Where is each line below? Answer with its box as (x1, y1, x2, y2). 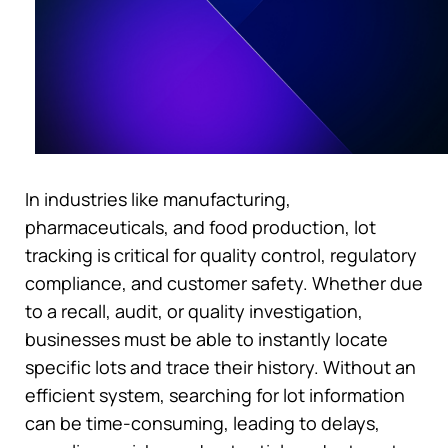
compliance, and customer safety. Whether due (25, 270, 423, 295)
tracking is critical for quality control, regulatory (25, 242, 417, 267)
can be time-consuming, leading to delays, (25, 410, 380, 435)
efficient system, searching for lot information (25, 382, 405, 407)
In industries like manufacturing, (25, 186, 291, 211)
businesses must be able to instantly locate (25, 326, 388, 351)
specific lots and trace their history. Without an (25, 354, 416, 379)
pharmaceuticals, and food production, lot (25, 214, 376, 239)
